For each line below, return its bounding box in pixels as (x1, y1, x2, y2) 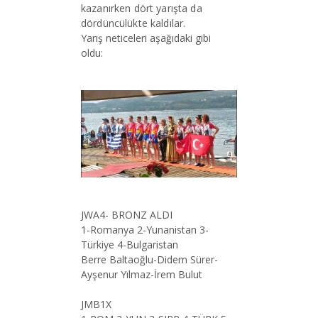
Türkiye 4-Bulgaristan (81, 238, 178, 252)
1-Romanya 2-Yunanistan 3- (81, 223, 209, 237)
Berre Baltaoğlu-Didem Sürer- (81, 253, 218, 267)
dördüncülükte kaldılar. (81, 16, 186, 30)
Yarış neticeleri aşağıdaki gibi (81, 31, 211, 45)
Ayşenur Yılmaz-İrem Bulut (81, 268, 202, 282)
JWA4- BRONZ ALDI (81, 208, 172, 222)
